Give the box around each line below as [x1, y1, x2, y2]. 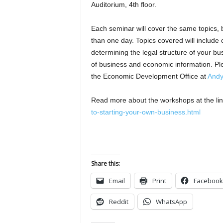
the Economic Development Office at [91, 72, 208, 80]
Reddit [109, 197, 128, 206]
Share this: [91, 159, 120, 168]
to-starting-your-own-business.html [91, 108, 201, 116]
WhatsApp [155, 197, 187, 206]
